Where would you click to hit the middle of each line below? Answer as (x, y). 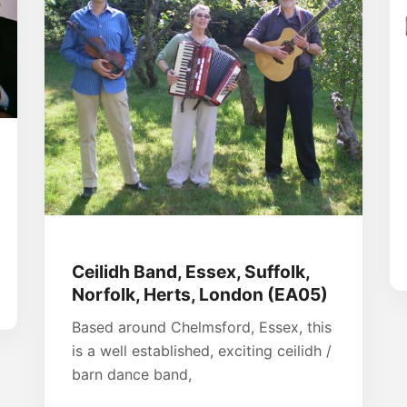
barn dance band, (132, 374)
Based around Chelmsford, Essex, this (202, 327)
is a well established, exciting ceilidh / (202, 350)
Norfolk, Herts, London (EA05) (200, 294)
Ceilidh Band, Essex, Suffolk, (191, 271)
